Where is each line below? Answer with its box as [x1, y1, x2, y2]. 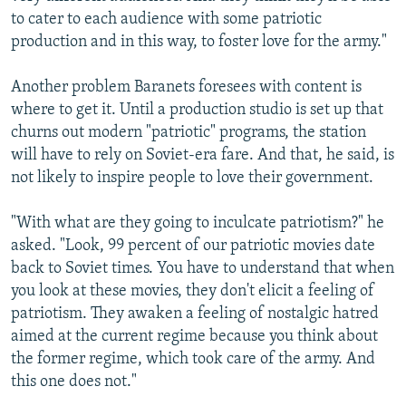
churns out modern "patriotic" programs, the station [11, 123, 366, 141]
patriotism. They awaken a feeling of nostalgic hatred [11, 304, 379, 323]
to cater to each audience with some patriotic [11, 10, 322, 28]
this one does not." [11, 372, 137, 391]
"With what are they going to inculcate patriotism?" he [11, 214, 384, 232]
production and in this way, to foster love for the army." [11, 33, 387, 51]
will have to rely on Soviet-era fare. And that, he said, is [11, 146, 394, 164]
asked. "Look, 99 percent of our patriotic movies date [11, 237, 375, 255]
